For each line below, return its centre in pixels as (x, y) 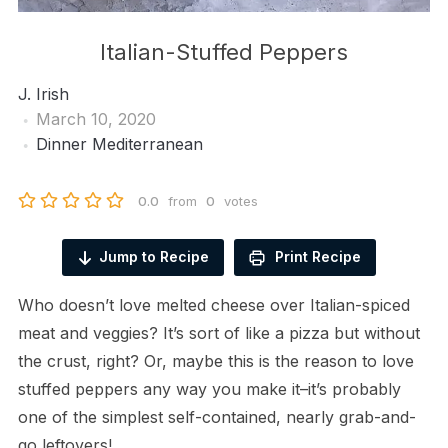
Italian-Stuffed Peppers (224, 51)
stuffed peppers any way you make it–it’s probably (209, 388)
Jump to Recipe (154, 256)
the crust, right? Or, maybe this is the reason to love (215, 360)
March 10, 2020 (95, 118)
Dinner (61, 143)
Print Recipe (316, 256)
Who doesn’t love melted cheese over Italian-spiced (213, 304)
